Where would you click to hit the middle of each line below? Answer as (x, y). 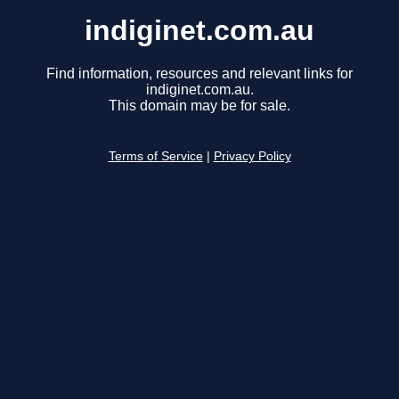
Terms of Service (155, 157)
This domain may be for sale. (199, 106)
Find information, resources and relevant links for (199, 74)
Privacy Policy (252, 157)
